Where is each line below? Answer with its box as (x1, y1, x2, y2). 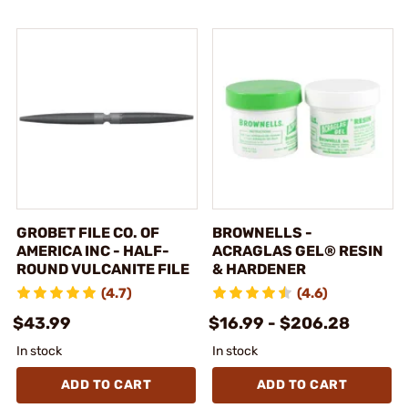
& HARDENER (212, 260, 306, 278)
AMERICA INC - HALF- (16, 241, 169, 260)
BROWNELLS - (212, 223, 312, 241)
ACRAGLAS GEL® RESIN (212, 241, 383, 260)
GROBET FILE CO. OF (16, 223, 159, 241)
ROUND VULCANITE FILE (16, 260, 189, 278)
